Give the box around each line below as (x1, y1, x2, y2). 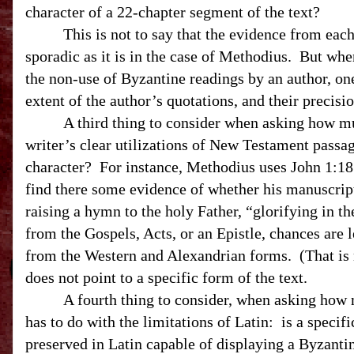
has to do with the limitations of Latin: (25, 313, 273, 330)
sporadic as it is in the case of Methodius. (25, 47, 292, 65)
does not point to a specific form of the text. (25, 269, 307, 286)
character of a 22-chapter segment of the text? (25, 3, 320, 21)
